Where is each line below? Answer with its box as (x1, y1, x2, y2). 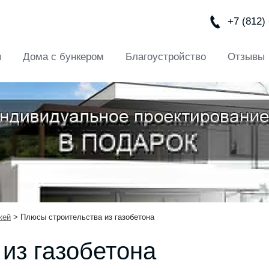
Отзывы (228, 51, 265, 62)
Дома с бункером (23, 51, 104, 62)
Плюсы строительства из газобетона (20, 213, 154, 222)
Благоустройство (125, 51, 206, 62)
